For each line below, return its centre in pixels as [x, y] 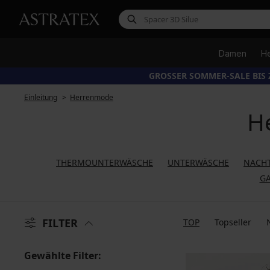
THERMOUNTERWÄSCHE [105, 162]
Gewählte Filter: [63, 256]
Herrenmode [92, 97]
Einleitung [41, 97]
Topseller [233, 222]
